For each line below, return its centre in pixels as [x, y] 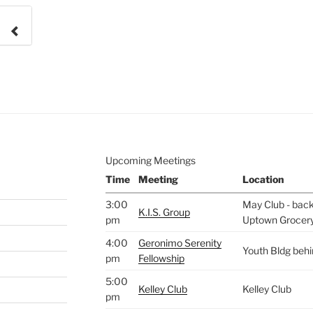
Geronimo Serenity [180, 243]
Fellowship [161, 259]
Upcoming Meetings [150, 161]
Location [263, 180]
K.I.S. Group [164, 212]
